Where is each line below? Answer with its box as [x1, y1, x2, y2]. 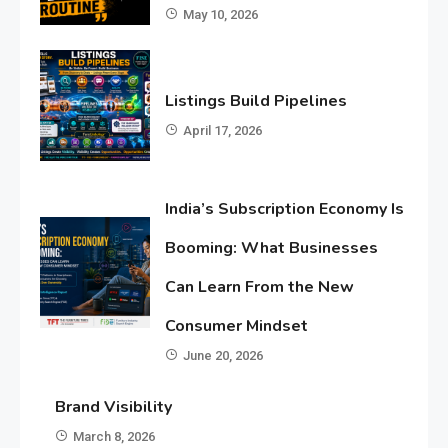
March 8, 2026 [72, 428, 155, 444]
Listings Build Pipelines [165, 89, 348, 112]
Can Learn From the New [165, 275, 355, 298]
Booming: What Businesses [165, 236, 379, 259]
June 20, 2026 [183, 347, 264, 363]
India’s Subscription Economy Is [165, 197, 405, 220]
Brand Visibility [54, 395, 172, 418]
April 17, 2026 [183, 122, 263, 138]
